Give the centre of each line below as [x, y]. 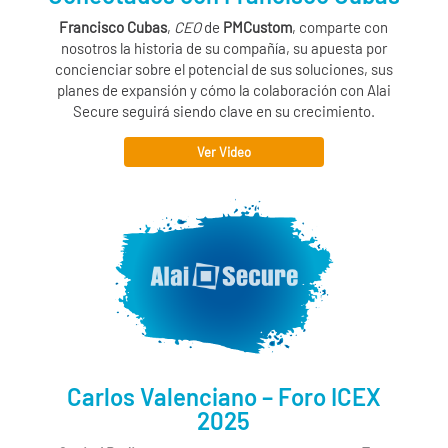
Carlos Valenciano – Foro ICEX [223, 396]
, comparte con [340, 26]
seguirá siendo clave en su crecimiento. [246, 110]
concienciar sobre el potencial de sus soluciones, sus [223, 68]
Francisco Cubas [113, 26]
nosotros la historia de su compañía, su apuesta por [223, 47]
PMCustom [258, 26]
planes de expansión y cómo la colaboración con [211, 89]
